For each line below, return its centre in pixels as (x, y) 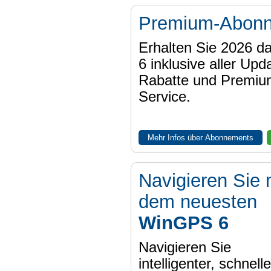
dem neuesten (198, 202)
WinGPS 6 (183, 223)
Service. (164, 97)
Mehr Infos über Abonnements (200, 138)
